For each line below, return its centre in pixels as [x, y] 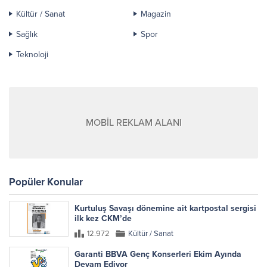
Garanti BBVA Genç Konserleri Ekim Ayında [158, 254]
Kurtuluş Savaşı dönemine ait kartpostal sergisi [165, 208]
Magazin [156, 14]
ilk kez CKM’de [103, 218]
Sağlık [27, 34]
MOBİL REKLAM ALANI [133, 122]
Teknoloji [32, 54]
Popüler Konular [46, 182]
